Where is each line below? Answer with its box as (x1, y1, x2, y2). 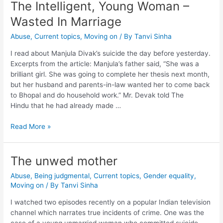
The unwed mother (10, 154, 118, 169)
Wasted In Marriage (10, 14, 122, 29)
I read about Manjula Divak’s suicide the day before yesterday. (10, 49, 211, 57)
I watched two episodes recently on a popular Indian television (10, 198, 211, 206)
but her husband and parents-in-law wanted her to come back (10, 80, 210, 89)
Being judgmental (34, 172, 90, 180)
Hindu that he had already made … (10, 101, 121, 110)
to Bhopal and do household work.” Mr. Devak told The (10, 91, 184, 99)
